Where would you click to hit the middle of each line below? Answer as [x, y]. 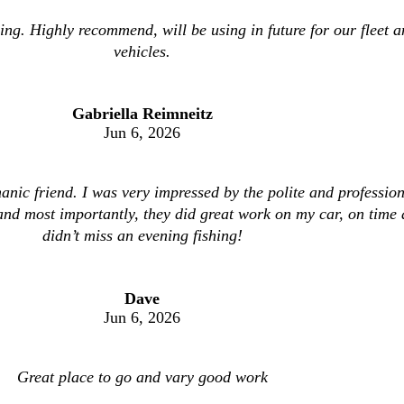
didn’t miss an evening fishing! [142, 236]
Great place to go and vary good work [142, 376]
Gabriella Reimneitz [142, 114]
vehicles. [142, 51]
